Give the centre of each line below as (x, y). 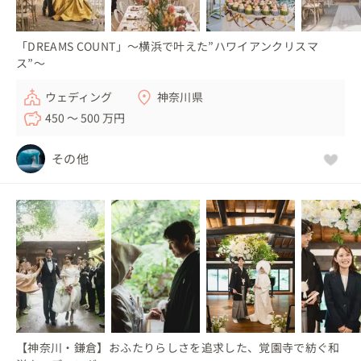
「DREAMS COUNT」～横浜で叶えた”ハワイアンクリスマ (167, 46)
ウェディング (79, 96)
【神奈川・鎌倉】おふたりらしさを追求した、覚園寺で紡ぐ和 (178, 348)
